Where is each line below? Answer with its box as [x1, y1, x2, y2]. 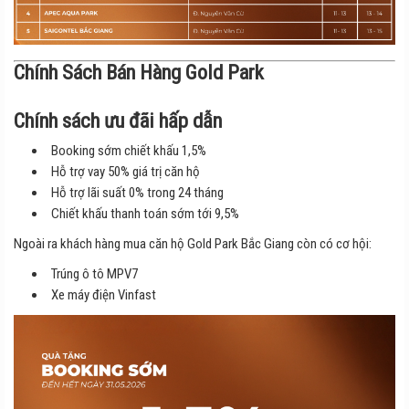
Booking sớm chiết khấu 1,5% [51, 142, 206, 159]
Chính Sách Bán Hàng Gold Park [14, 59, 264, 84]
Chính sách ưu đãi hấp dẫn [14, 108, 222, 132]
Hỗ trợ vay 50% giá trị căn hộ [51, 163, 200, 180]
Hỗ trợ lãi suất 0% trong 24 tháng [51, 184, 224, 201]
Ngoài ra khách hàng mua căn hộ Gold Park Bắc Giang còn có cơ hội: [14, 235, 372, 252]
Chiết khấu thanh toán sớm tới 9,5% [51, 204, 239, 222]
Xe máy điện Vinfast [51, 286, 156, 303]
